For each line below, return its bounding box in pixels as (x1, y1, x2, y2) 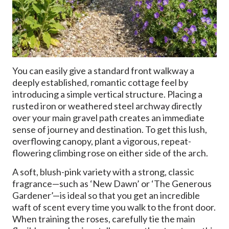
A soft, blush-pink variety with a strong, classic (12, 166, 194, 178)
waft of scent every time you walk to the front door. (12, 201, 216, 213)
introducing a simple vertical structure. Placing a (12, 88, 202, 100)
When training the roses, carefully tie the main (12, 213, 195, 225)
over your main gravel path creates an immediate (12, 111, 204, 123)
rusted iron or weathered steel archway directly (12, 100, 202, 111)
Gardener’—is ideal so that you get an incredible (12, 190, 200, 201)
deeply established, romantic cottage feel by (12, 76, 188, 88)
